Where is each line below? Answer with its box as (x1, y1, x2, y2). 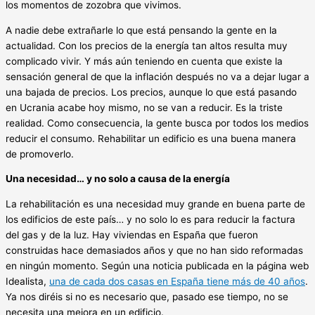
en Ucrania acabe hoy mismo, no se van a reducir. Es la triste (6, 101, 283, 113)
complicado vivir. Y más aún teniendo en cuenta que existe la (6, 55, 283, 67)
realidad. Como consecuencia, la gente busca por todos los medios (6, 117, 309, 129)
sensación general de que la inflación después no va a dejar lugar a (6, 70, 309, 82)
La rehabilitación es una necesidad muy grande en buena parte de (6, 198, 305, 210)
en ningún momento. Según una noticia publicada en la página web (6, 260, 309, 272)
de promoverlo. (6, 148, 74, 160)
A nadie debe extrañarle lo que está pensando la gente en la (6, 24, 277, 36)
